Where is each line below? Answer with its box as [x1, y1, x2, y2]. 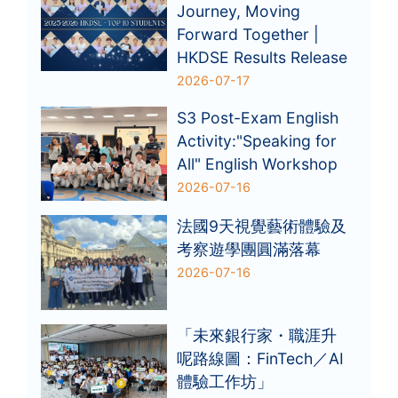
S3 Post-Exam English [177, 107, 339, 127]
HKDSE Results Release [177, 47, 348, 67]
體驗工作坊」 [177, 372, 274, 392]
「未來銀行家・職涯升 [177, 326, 338, 346]
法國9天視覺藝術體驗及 [177, 217, 347, 236]
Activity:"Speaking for [177, 131, 338, 150]
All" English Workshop [177, 154, 338, 173]
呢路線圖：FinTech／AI [177, 349, 345, 369]
